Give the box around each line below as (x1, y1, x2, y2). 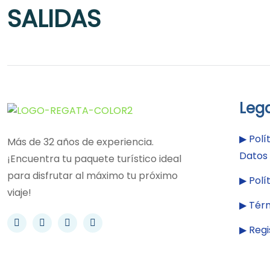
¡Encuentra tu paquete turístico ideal (7, 152, 181, 166)
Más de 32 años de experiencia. (7, 135, 154, 149)
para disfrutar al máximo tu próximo (7, 169, 178, 183)
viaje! (7, 186, 31, 200)
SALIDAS (7, 1, 101, 36)
